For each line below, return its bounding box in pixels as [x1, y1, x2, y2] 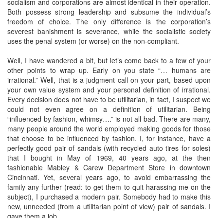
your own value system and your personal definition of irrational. [7, 85, 211, 94]
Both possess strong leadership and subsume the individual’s [7, 7, 211, 17]
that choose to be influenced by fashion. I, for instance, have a [7, 133, 211, 143]
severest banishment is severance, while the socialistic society [7, 26, 211, 36]
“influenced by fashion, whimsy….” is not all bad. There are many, [7, 114, 211, 124]
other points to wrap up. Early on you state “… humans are [7, 65, 211, 75]
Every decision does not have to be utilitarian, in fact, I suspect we [7, 94, 211, 104]
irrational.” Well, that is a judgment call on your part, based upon [7, 75, 211, 85]
